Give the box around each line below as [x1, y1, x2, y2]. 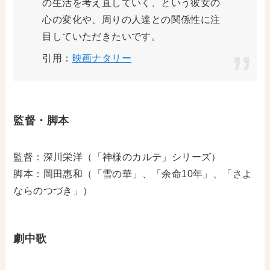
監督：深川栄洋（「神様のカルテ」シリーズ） [13, 151, 221, 162]
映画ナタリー [72, 52, 132, 63]
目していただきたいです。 [42, 31, 162, 42]
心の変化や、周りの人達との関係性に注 [42, 14, 221, 25]
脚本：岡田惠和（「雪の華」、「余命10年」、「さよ [13, 168, 253, 179]
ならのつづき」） [13, 185, 93, 196]
